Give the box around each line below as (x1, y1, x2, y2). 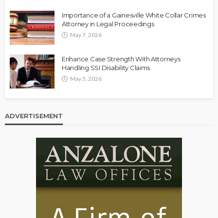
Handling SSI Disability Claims (62, 63, 150, 72)
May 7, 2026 (70, 31, 102, 38)
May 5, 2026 (70, 74, 102, 82)
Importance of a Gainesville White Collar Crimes (62, 11, 206, 19)
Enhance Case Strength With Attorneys (62, 54, 181, 63)
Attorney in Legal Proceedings (62, 19, 154, 28)
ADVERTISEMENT (5, 111, 63, 120)
